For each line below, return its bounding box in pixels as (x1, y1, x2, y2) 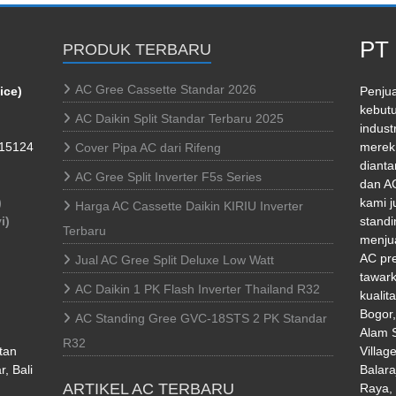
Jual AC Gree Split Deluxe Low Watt (75, 252, 274, 267)
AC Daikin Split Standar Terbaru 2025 (75, 110, 284, 126)
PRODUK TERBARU (63, 40, 211, 58)
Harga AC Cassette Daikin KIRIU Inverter (75, 198, 303, 213)
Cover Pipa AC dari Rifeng (75, 140, 221, 155)
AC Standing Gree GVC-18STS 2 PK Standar (75, 310, 327, 325)
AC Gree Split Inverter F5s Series (75, 169, 262, 184)
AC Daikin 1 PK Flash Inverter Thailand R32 (75, 281, 320, 296)
